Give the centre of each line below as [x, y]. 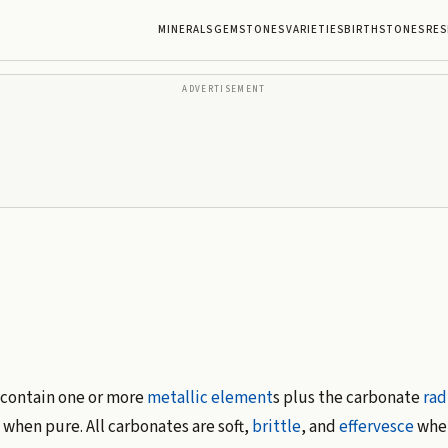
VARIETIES [315, 29]
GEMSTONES [249, 29]
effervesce [376, 426]
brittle [276, 426]
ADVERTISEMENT [224, 90]
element [241, 397]
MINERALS [185, 29]
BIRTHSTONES [385, 29]
